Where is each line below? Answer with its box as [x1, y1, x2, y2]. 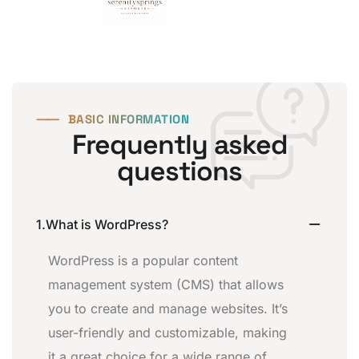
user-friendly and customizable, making [48, 324, 287, 341]
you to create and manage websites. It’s [48, 300, 288, 317]
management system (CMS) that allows [48, 276, 284, 292]
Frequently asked [71, 127, 288, 162]
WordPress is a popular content [48, 252, 238, 268]
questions [117, 153, 242, 188]
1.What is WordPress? [36, 216, 168, 232]
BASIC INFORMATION [67, 111, 189, 127]
